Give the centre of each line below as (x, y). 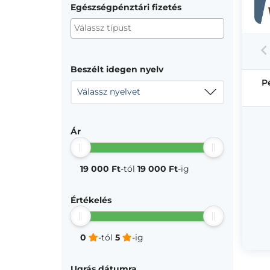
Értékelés (91, 200)
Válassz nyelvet (109, 92)
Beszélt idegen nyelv (117, 69)
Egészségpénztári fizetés (126, 7)
